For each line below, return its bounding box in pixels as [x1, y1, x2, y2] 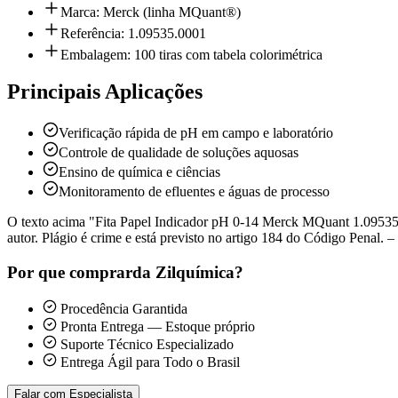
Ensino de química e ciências [59, 164, 220, 180]
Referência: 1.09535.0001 [60, 25, 206, 41]
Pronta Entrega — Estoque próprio [57, 318, 255, 334]
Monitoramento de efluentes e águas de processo [59, 184, 330, 200]
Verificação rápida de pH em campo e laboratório [59, 125, 333, 141]
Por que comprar [7, 263, 132, 283]
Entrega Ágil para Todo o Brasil [57, 354, 240, 370]
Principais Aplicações [7, 80, 203, 104]
